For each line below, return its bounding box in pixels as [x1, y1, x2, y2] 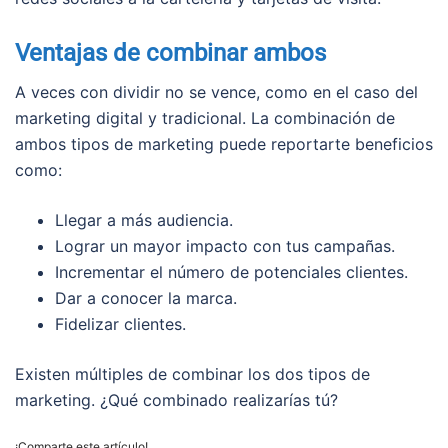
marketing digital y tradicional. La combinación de [15, 108, 395, 129]
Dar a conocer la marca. [55, 288, 237, 309]
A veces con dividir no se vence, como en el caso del [15, 82, 418, 103]
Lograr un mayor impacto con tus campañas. [55, 236, 395, 257]
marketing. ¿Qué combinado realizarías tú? [15, 390, 338, 411]
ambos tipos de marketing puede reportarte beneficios [15, 134, 433, 155]
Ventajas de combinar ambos [15, 39, 326, 68]
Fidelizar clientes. [55, 314, 186, 335]
